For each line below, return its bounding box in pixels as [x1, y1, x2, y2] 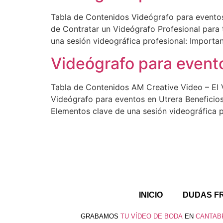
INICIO [138, 190, 163, 199]
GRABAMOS [80, 212, 118, 220]
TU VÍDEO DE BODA [120, 212, 183, 220]
